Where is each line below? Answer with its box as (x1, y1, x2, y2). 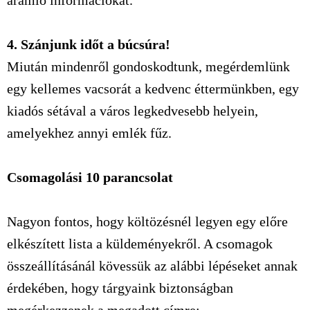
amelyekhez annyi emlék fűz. (7, 125, 172, 140)
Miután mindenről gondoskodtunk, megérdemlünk (7, 59, 290, 74)
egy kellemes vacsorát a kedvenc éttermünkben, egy (7, 81, 299, 96)
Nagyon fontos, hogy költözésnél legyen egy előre (7, 214, 288, 229)
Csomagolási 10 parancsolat (7, 170, 173, 185)
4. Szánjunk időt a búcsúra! (7, 37, 170, 52)
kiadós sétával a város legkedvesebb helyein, (7, 103, 258, 118)
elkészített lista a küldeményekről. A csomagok (7, 236, 273, 251)
